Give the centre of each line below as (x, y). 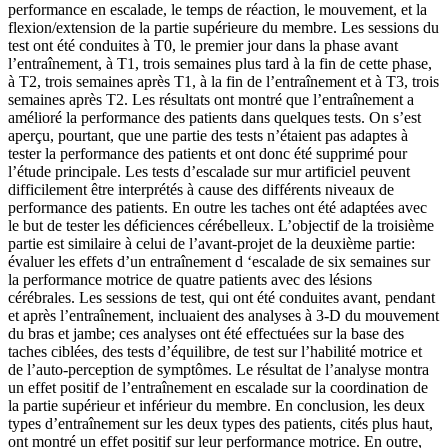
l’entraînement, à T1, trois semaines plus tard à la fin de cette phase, (220, 64)
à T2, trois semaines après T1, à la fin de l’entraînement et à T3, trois (223, 82)
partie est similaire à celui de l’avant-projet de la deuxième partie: (211, 244)
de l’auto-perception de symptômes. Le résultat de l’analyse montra (218, 370)
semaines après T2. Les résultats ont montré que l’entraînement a (211, 100)
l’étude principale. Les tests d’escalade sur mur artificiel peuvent (209, 172)
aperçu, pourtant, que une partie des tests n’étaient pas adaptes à (208, 136)
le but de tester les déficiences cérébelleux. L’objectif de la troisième (221, 226)
